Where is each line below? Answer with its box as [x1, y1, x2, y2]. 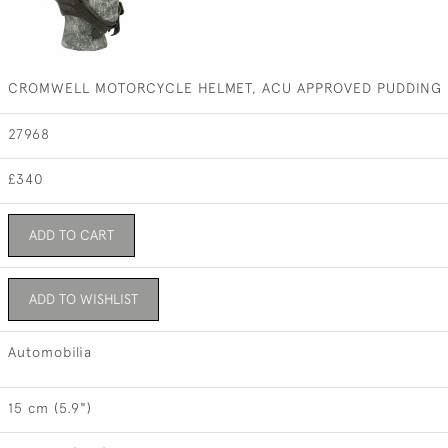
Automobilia [7, 344, 92, 360]
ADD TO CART [28, 227, 114, 243]
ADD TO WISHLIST [28, 291, 138, 307]
